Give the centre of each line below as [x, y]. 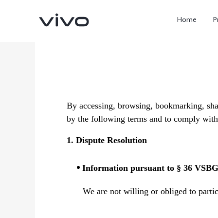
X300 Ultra [73, 162]
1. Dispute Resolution [107, 140]
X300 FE [164, 162]
